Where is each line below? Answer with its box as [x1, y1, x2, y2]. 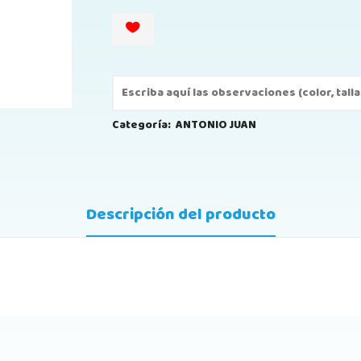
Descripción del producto [85, 202, 276, 228]
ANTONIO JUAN [176, 116, 256, 134]
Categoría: [112, 116, 171, 134]
